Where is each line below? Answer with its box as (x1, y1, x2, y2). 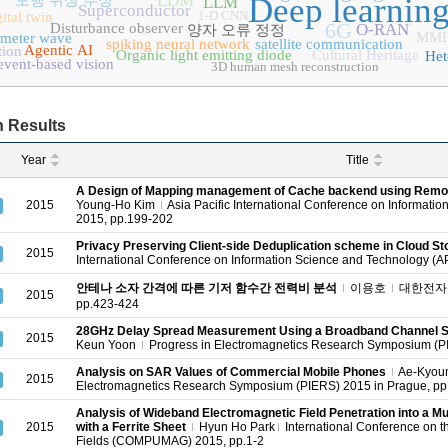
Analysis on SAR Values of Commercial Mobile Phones (76, 365, 386, 379)
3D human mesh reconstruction (211, 59, 379, 74)
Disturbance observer (49, 20, 183, 36)
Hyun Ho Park (196, 420, 275, 434)
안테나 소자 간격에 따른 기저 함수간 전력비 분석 (76, 281, 337, 295)
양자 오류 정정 (187, 22, 285, 38)
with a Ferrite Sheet (76, 420, 186, 434)
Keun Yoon (76, 338, 136, 352)
